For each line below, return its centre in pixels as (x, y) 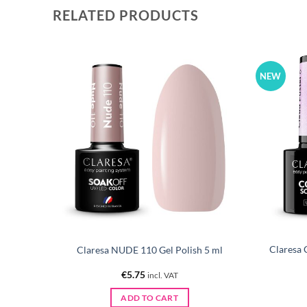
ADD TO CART (150, 297)
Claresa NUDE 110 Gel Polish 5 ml (149, 250)
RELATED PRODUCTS (126, 15)
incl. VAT (162, 275)
